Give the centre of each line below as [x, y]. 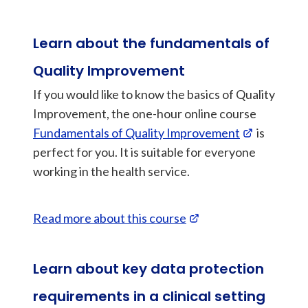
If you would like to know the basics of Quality [154, 94]
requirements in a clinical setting [149, 296]
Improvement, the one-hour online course [145, 113]
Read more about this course [110, 218]
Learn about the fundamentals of [151, 43]
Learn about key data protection [148, 269]
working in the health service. [111, 171]
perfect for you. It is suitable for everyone [144, 152]
